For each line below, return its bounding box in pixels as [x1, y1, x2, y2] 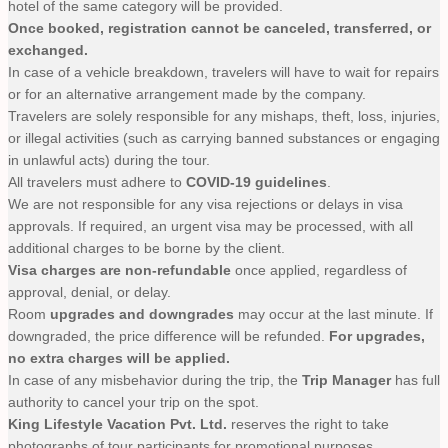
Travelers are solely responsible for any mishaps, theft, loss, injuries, [8, 107, 440, 124]
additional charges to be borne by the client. [8, 239, 285, 256]
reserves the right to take [227, 415, 389, 432]
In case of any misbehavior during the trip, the [8, 371, 302, 388]
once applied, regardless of [231, 261, 407, 278]
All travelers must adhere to [8, 173, 186, 190]
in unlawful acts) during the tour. [8, 151, 210, 168]
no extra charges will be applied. [8, 349, 230, 366]
